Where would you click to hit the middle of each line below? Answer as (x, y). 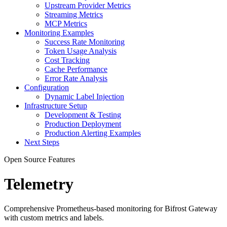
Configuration (47, 87)
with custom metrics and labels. (54, 218)
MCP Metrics (66, 23)
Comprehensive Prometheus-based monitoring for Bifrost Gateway (111, 209)
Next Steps (42, 142)
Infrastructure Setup (56, 105)
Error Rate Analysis (76, 78)
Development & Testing (83, 115)
